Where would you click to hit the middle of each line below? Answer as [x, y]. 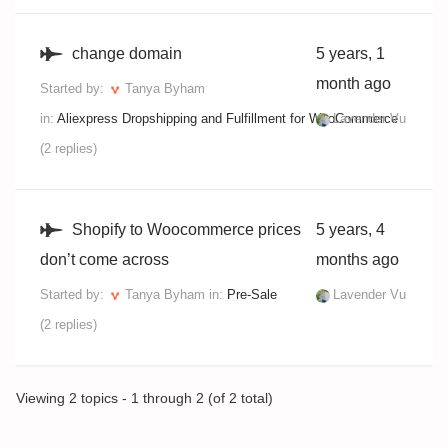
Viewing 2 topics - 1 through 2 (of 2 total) [144, 398]
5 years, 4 [350, 229]
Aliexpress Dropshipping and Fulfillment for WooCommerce [227, 118]
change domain [127, 53]
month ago [353, 83]
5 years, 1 [350, 53]
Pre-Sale [252, 294]
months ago [357, 259]
